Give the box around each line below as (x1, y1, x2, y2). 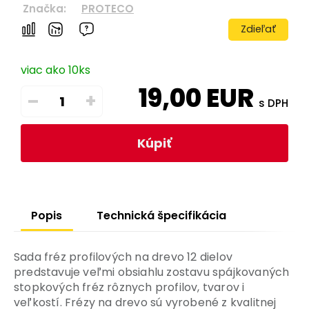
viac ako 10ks (21, 62, 90, 79)
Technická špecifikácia (97, 208, 226, 224)
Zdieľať (240, 22, 277, 37)
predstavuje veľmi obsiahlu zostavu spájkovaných (14, 264, 290, 281)
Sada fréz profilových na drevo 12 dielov (14, 249, 233, 266)
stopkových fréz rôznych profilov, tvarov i (14, 279, 245, 296)
